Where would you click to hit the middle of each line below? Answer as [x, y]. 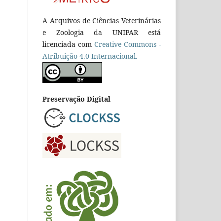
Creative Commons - [128, 44]
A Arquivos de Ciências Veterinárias [102, 20]
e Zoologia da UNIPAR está [102, 32]
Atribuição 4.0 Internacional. [90, 56]
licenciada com [68, 44]
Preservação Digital [76, 99]
